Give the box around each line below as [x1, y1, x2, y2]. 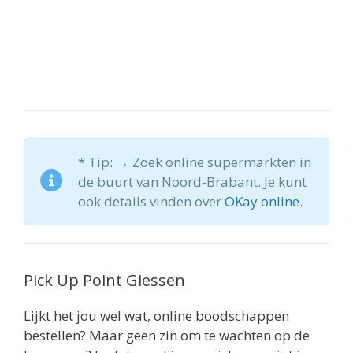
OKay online [225, 191, 299, 210]
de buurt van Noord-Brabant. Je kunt [78, 172, 307, 191]
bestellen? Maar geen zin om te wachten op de [24, 325, 310, 344]
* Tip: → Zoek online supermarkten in [78, 152, 311, 171]
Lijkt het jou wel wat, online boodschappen [24, 306, 289, 325]
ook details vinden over [78, 191, 225, 210]
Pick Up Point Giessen [24, 269, 185, 291]
